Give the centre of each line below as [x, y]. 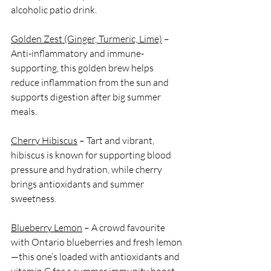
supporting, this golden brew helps [83, 67]
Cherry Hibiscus [44, 140]
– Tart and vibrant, [117, 140]
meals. [24, 111]
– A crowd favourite [125, 227]
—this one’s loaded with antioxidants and [96, 256]
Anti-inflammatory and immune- [77, 53]
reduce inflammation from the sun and [91, 82]
